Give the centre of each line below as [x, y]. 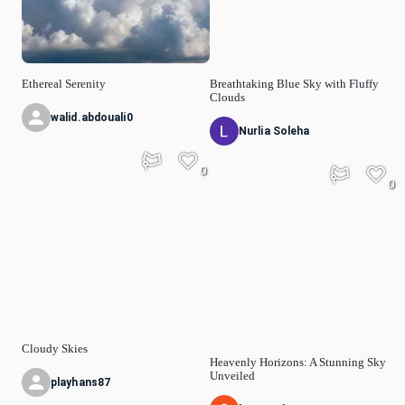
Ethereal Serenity [64, 85]
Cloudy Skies [55, 348]
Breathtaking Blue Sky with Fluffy [294, 85]
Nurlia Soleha [274, 132]
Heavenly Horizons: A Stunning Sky [298, 362]
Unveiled [232, 376]
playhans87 [81, 382]
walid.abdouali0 [92, 118]
